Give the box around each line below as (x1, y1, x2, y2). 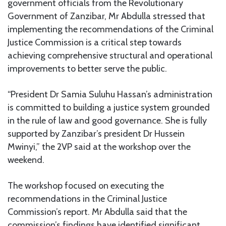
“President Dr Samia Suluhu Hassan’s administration (8, 88, 212, 100)
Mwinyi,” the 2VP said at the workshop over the (8, 141, 191, 152)
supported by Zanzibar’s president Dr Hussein (8, 128, 185, 139)
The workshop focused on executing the (8, 180, 164, 191)
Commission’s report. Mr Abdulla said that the (8, 206, 187, 217)
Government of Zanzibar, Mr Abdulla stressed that (8, 10, 205, 22)
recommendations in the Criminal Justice (8, 193, 167, 204)
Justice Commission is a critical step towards (8, 36, 182, 48)
